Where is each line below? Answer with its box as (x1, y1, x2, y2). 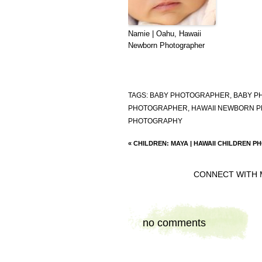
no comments (142, 217, 206, 229)
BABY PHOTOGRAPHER (149, 91, 230, 100)
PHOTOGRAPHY (127, 117, 182, 126)
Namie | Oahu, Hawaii (127, 29, 201, 39)
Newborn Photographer (127, 41, 205, 50)
